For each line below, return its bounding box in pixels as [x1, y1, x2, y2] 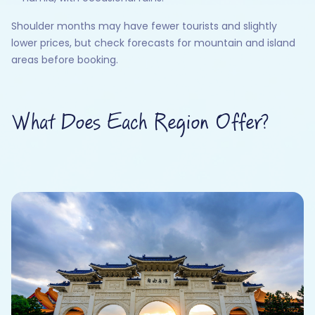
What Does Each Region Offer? [11, 112, 269, 135]
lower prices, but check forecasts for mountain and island [11, 36, 295, 51]
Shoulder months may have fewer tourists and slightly [11, 19, 277, 34]
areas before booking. [11, 53, 118, 67]
